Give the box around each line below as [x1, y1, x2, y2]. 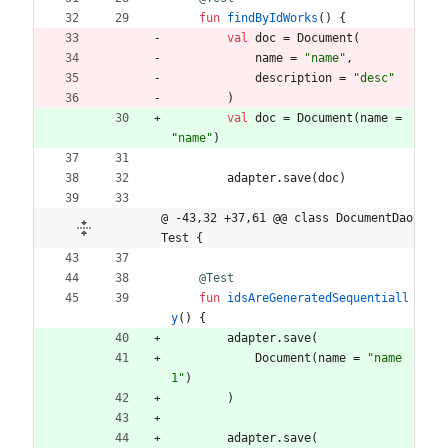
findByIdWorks [227, 10, 318, 25]
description [255, 70, 332, 85]
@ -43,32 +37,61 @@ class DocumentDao [161, 210, 413, 225]
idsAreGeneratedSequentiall [227, 290, 409, 305]
